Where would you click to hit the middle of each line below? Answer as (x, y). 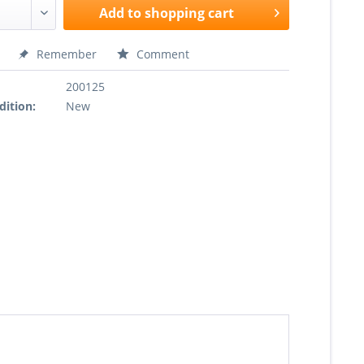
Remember (67, 54)
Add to (121, 13)
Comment (162, 54)
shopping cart (190, 13)
